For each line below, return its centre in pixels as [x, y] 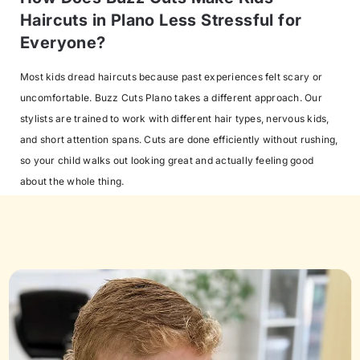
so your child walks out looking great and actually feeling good [167, 161]
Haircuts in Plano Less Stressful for [161, 20]
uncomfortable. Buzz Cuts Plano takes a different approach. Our [171, 98]
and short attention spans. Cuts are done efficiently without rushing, [179, 140]
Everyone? [63, 42]
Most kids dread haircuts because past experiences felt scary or [172, 77]
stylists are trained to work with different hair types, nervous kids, [175, 119]
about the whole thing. [72, 182]
